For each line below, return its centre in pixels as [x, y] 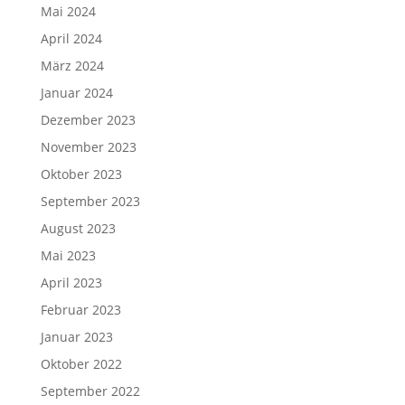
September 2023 [90, 201]
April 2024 [71, 38]
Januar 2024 [76, 93]
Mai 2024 [68, 11]
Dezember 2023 [88, 120]
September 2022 [90, 391]
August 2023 [78, 228]
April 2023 [71, 283]
